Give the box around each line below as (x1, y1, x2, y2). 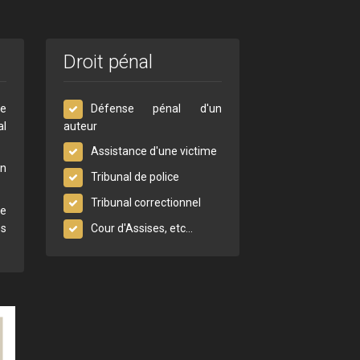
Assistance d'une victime (90, 144, 217, 157)
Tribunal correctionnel (90, 195, 201, 209)
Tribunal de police (90, 170, 179, 183)
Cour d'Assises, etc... (90, 221, 193, 235)
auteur (63, 119, 97, 133)
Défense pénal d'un (90, 101, 222, 115)
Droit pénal (63, 50, 153, 73)
